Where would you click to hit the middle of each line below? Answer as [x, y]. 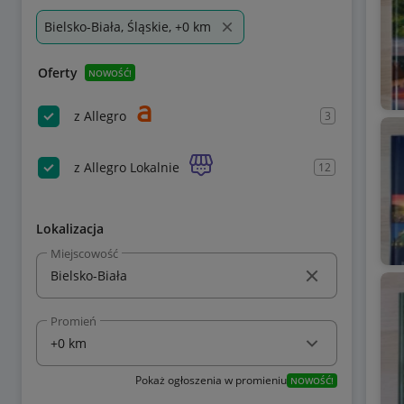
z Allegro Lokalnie [127, 167]
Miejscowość [84, 253]
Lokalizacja [70, 229]
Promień [73, 321]
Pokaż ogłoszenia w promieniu [211, 380]
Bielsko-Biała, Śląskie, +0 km [128, 27]
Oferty [58, 73]
